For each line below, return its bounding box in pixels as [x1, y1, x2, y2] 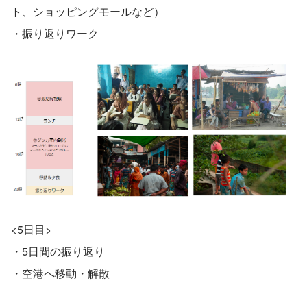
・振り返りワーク [11, 25, 99, 41]
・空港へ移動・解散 [11, 265, 110, 281]
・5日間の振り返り [11, 243, 105, 259]
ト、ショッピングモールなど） [11, 3, 164, 19]
